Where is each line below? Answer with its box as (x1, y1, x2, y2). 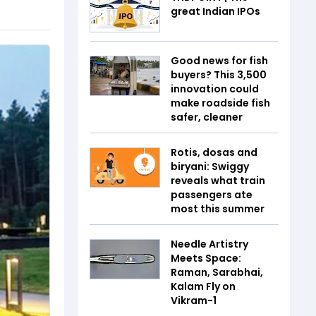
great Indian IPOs (171, 4, 260, 18)
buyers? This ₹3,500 (171, 67, 267, 82)
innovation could (171, 81, 259, 96)
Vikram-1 (171, 293, 217, 308)
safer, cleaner (171, 109, 243, 124)
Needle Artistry (171, 236, 248, 251)
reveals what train (171, 173, 265, 188)
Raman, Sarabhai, (171, 265, 263, 279)
